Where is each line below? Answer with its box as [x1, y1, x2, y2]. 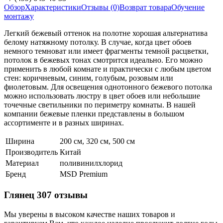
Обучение [171, 3, 205, 12]
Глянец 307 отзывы [4, 190, 88, 201]
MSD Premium [60, 170, 108, 179]
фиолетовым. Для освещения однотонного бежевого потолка [4, 83, 212, 92]
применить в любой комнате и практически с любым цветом [4, 65, 211, 74]
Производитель [5, 148, 58, 157]
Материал [5, 159, 39, 168]
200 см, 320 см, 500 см [60, 137, 135, 146]
